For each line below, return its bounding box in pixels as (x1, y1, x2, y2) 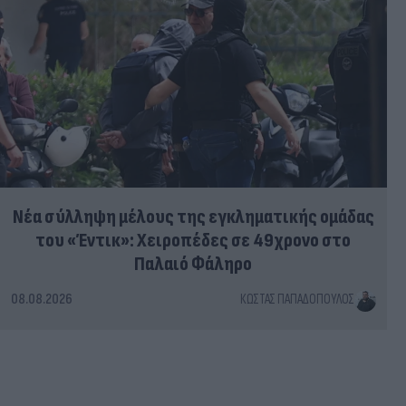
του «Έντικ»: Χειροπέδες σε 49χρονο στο (35, 228, 352, 254)
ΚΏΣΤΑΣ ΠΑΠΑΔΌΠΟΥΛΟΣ (239, 291, 354, 309)
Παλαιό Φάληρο (134, 252, 253, 277)
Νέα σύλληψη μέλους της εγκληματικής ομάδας (12, 205, 374, 230)
